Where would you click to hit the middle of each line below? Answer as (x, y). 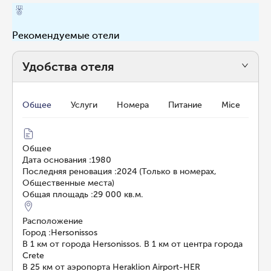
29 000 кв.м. (118, 194)
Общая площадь (55, 194)
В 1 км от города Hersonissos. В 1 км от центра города (132, 244)
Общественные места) (68, 183)
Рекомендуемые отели (66, 35)
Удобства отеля (68, 67)
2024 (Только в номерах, (167, 171)
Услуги (84, 105)
